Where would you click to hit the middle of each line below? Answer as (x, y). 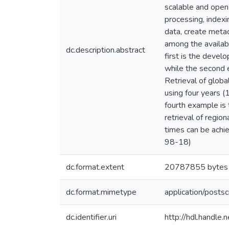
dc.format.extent (95, 167)
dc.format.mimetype (101, 192)
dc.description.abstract (106, 50)
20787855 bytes (196, 167)
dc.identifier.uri (91, 217)
